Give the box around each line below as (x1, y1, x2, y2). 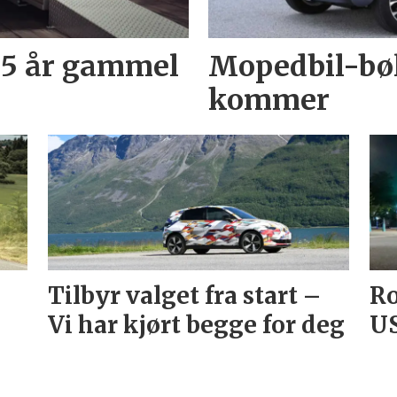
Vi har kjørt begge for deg (47, 309, 345, 339)
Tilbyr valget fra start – (47, 280, 321, 310)
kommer (208, 82, 331, 119)
